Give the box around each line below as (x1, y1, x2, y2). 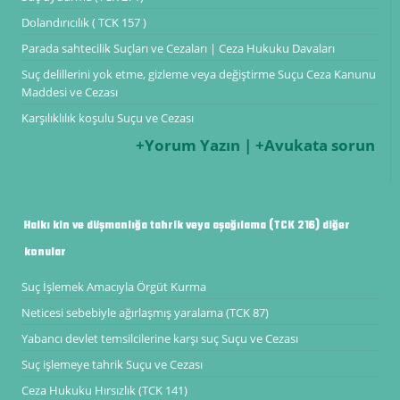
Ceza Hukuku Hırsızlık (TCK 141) (21, 381, 187, 398)
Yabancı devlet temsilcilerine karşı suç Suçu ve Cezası (21, 329, 298, 346)
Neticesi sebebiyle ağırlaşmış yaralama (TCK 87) (21, 304, 269, 321)
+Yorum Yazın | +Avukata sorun (136, 134, 379, 155)
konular (23, 243, 66, 262)
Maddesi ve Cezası (21, 83, 118, 100)
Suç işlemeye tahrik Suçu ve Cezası (21, 355, 203, 372)
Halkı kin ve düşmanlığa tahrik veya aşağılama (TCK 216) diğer (23, 216, 350, 235)
